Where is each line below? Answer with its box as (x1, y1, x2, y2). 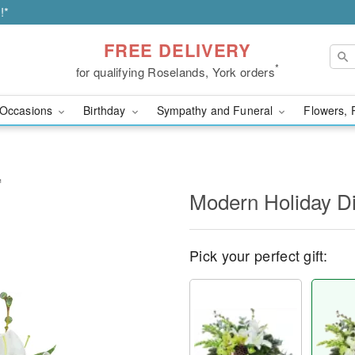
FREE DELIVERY (103, 36, 252, 63)
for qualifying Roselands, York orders (75, 63, 275, 80)
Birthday (83, 102, 129, 118)
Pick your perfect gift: (189, 245, 327, 265)
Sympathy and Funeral (156, 102, 277, 118)
